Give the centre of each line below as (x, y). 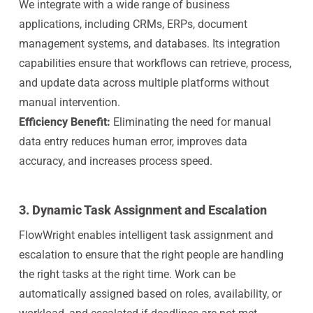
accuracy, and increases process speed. (115, 161)
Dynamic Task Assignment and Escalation (149, 210)
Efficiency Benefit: (64, 122)
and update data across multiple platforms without (144, 83)
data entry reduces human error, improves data (133, 141)
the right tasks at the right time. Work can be (127, 274)
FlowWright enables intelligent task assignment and (146, 235)
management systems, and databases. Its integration (149, 44)
